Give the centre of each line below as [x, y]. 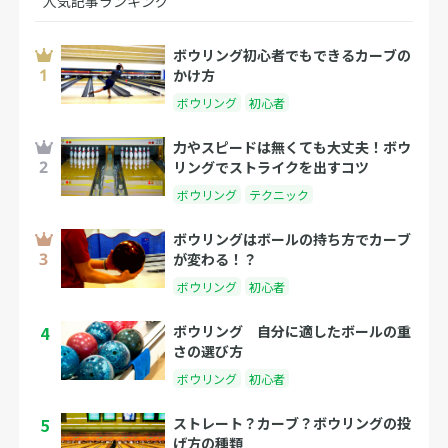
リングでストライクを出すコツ [271, 166]
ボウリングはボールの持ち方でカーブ [292, 238]
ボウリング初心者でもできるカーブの [292, 54]
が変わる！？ [215, 258]
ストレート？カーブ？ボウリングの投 [292, 422]
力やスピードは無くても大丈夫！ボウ [292, 146]
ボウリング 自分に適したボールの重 [292, 330]
